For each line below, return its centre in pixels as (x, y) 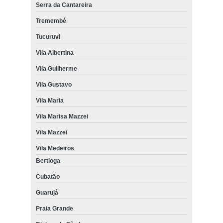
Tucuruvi (48, 37)
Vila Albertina (55, 53)
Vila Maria (50, 100)
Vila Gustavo (54, 84)
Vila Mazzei (51, 132)
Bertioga (48, 161)
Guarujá (47, 192)
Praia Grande (54, 208)
